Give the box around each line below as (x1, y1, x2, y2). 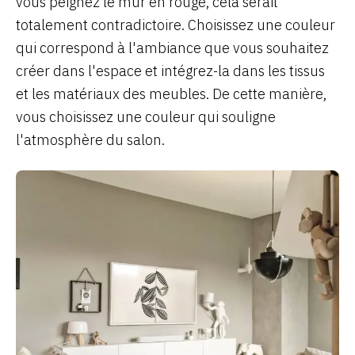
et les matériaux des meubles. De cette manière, (16, 84, 326, 103)
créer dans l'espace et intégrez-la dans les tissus (16, 61, 325, 80)
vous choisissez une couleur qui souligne (16, 107, 276, 126)
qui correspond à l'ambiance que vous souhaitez (16, 38, 329, 57)
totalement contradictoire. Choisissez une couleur (16, 15, 335, 34)
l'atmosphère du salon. (16, 130, 165, 149)
